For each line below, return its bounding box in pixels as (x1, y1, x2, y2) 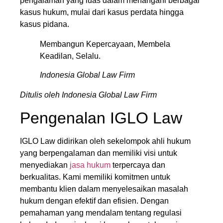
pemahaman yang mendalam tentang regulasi (20, 208, 182, 217)
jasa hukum (70, 160, 111, 169)
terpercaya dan (111, 160, 165, 169)
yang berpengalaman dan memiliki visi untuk (20, 148, 177, 157)
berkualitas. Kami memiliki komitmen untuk (20, 172, 170, 181)
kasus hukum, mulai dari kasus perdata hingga (20, 8, 184, 16)
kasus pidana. (20, 20, 69, 28)
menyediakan (20, 160, 70, 169)
